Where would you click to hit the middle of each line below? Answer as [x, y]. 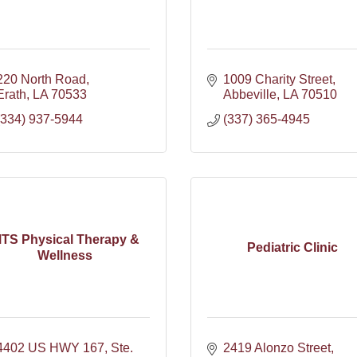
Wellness [65, 255]
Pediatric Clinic [292, 247]
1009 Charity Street [278, 79]
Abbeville [250, 94]
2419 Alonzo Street [277, 348]
